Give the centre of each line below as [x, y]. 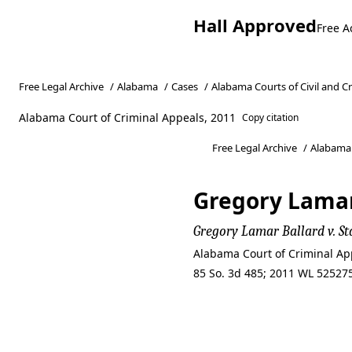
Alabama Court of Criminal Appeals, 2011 [127, 117]
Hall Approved [255, 25]
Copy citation [271, 117]
